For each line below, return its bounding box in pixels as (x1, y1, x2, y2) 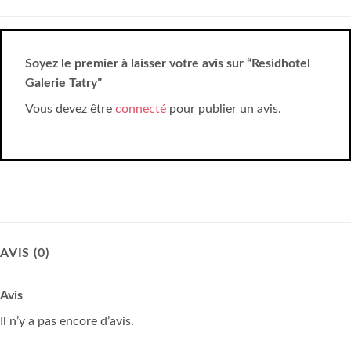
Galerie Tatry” (25, 77, 105, 90)
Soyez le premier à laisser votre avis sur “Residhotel (25, 57, 310, 71)
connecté (115, 103, 166, 116)
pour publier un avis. (166, 103, 281, 116)
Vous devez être (25, 103, 115, 116)
